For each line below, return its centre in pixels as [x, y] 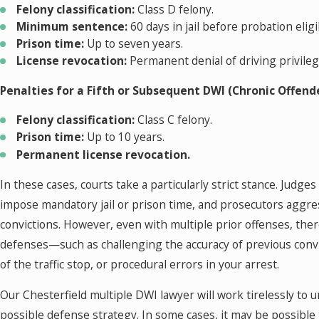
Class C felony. [174, 120]
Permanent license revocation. [104, 154]
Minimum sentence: [72, 26]
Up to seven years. [134, 43]
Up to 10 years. [125, 137]
